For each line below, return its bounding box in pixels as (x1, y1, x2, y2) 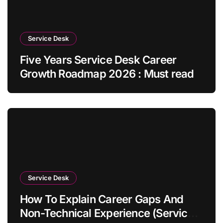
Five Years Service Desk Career (20, 53, 177, 67)
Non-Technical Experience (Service (20, 207, 195, 220)
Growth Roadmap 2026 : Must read (20, 67, 194, 81)
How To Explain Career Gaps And (20, 193, 184, 206)
